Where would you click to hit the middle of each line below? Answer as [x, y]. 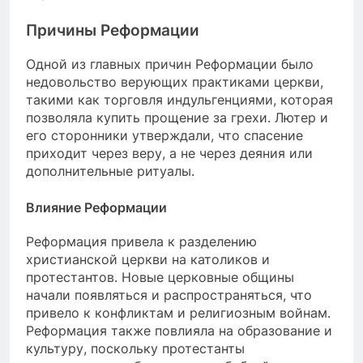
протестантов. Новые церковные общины [160, 278]
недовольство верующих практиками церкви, [175, 82]
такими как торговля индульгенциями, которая [179, 100]
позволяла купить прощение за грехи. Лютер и [177, 118]
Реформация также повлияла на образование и [179, 331]
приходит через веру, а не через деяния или [169, 154]
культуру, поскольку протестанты [135, 349]
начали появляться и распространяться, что [169, 295]
